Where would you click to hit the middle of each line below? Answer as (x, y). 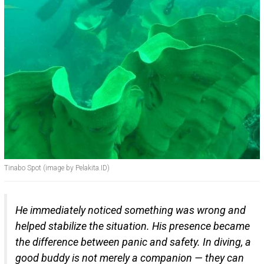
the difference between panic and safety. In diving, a (133, 242)
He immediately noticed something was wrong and (131, 210)
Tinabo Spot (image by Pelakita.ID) (57, 168)
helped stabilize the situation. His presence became (133, 226)
